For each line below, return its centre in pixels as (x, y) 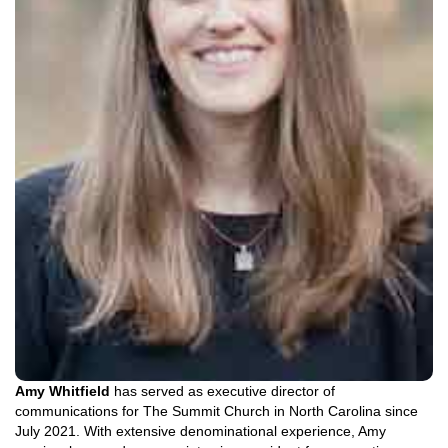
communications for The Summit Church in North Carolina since (216, 411)
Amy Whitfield (62, 391)
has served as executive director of (222, 391)
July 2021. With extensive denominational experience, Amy (200, 431)
